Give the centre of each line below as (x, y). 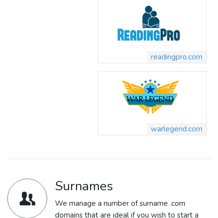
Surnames (84, 186)
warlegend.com (177, 129)
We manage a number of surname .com (120, 204)
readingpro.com (177, 57)
